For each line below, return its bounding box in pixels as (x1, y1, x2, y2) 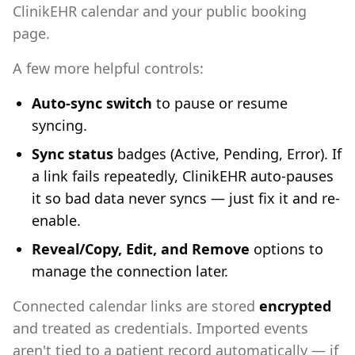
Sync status (32, 144, 113, 163)
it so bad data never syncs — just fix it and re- (32, 189, 340, 208)
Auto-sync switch (32, 94, 152, 113)
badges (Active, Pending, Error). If (113, 144, 342, 163)
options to (250, 239, 323, 258)
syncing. (32, 116, 87, 135)
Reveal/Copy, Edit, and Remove (32, 239, 250, 258)
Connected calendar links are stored (13, 296, 259, 315)
